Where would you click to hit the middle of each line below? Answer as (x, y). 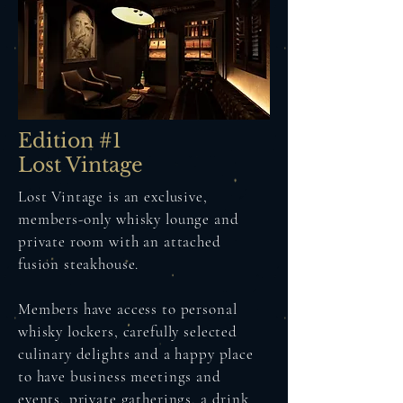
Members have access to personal (128, 309)
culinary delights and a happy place (136, 354)
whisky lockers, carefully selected (128, 331)
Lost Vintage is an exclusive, (113, 197)
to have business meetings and (120, 376)
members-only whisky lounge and (129, 219)
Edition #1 (70, 141)
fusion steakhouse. (79, 264)
